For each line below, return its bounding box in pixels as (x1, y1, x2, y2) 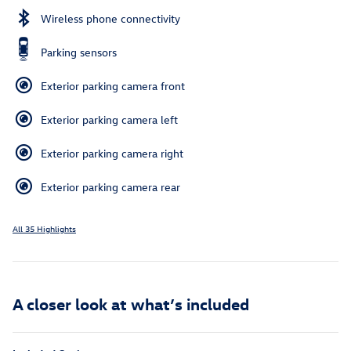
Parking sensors (41, 45, 117, 60)
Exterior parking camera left (41, 112, 178, 128)
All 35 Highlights (13, 223, 76, 235)
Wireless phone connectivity (41, 11, 180, 27)
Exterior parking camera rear (41, 179, 180, 195)
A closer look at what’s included (13, 293, 249, 314)
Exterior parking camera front (41, 78, 185, 94)
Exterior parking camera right (41, 146, 183, 161)
